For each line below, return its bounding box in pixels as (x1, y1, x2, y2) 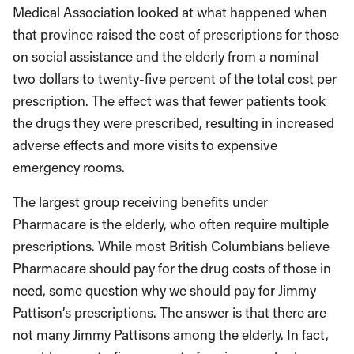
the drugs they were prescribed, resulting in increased (13, 114, 334, 132)
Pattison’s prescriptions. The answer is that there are (13, 303, 326, 322)
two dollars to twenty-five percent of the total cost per (13, 70, 337, 88)
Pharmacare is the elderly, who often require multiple (13, 215, 329, 233)
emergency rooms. (13, 158, 125, 176)
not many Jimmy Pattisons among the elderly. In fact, (13, 326, 329, 344)
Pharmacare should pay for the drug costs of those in (13, 259, 331, 277)
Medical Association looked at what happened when (13, 3, 327, 21)
